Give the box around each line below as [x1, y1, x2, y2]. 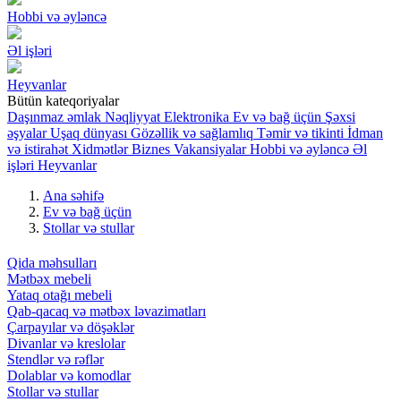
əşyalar [7, 125, 47, 141]
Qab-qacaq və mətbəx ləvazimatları [7, 303, 206, 320]
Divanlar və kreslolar [7, 336, 125, 352]
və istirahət [7, 141, 68, 157]
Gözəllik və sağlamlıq [131, 125, 253, 141]
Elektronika [164, 109, 229, 124]
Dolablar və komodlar [7, 368, 131, 384]
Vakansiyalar [174, 141, 246, 157]
